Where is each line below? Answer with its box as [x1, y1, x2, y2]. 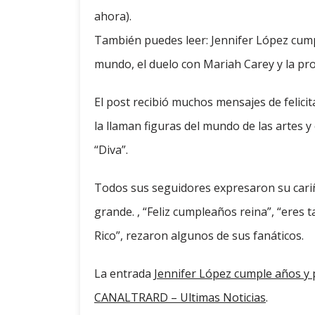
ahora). [94, 8, 131, 25]
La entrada [94, 266, 154, 282]
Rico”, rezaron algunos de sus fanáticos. [94, 228, 304, 244]
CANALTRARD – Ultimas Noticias [94, 290, 266, 306]
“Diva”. [94, 142, 128, 158]
